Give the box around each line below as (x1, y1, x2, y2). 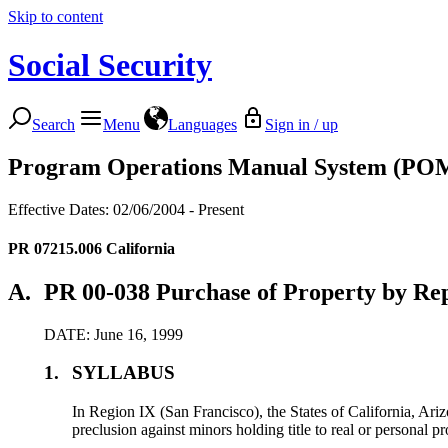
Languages (168, 115, 237, 133)
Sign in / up (265, 115, 338, 133)
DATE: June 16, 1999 (44, 325, 183, 343)
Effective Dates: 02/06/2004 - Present (8, 200, 244, 218)
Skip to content (8, 8, 103, 25)
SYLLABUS (72, 362, 176, 384)
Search (32, 115, 75, 133)
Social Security (8, 47, 212, 84)
